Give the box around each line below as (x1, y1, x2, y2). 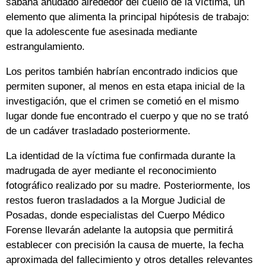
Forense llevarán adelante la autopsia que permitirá (6, 224, 233, 236)
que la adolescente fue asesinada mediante (6, 26, 197, 37)
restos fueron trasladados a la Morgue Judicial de (6, 194, 225, 206)
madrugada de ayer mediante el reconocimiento (6, 164, 216, 176)
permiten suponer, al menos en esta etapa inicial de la (6, 80, 245, 92)
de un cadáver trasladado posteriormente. (6, 125, 191, 137)
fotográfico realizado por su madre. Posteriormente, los (6, 179, 251, 191)
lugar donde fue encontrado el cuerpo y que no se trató (6, 110, 248, 122)
